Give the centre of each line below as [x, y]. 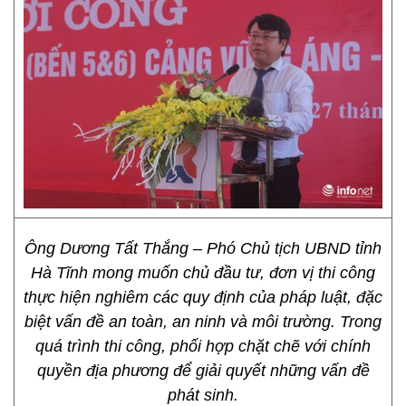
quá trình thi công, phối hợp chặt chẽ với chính [203, 346]
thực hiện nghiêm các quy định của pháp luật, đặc [203, 297]
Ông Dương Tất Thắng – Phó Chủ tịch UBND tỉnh [203, 248]
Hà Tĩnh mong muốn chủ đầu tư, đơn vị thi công [203, 273]
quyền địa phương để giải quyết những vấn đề [203, 371]
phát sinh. [203, 395]
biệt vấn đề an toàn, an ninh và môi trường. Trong [203, 322]
